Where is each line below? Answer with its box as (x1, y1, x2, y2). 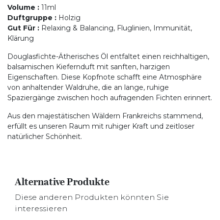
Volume (7, 3, 35, 12)
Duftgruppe (7, 13, 53, 22)
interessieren (15, 204, 67, 213)
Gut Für (7, 24, 35, 32)
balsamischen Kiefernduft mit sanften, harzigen (7, 62, 170, 71)
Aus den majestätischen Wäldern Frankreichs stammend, (7, 111, 203, 120)
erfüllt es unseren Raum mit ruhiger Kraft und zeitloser (7, 122, 194, 131)
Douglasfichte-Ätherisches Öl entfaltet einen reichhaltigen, (7, 52, 209, 61)
